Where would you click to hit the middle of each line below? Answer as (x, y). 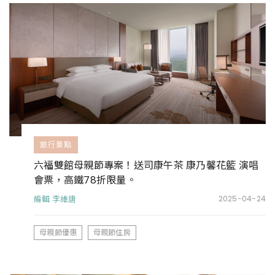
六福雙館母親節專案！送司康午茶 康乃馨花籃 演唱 (146, 165)
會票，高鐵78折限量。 (85, 180)
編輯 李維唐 (55, 199)
